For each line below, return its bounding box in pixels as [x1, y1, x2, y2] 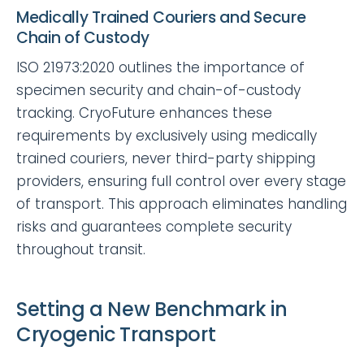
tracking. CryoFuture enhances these [16, 102, 272, 123]
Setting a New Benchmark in [16, 295, 288, 323]
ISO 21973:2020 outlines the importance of [16, 57, 305, 77]
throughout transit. [16, 239, 145, 259]
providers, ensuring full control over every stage [16, 171, 346, 191]
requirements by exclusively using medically [16, 125, 317, 145]
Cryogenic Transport [16, 320, 216, 348]
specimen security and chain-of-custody [16, 80, 301, 100]
